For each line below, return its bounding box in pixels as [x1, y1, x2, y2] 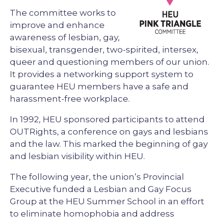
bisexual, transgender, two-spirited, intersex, [10, 44, 198, 55]
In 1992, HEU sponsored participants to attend [10, 114, 205, 124]
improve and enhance [10, 20, 105, 30]
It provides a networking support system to [10, 69, 193, 79]
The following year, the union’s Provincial [10, 171, 184, 182]
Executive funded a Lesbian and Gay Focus [10, 184, 192, 194]
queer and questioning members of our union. [10, 56, 209, 67]
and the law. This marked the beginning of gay [10, 138, 208, 149]
